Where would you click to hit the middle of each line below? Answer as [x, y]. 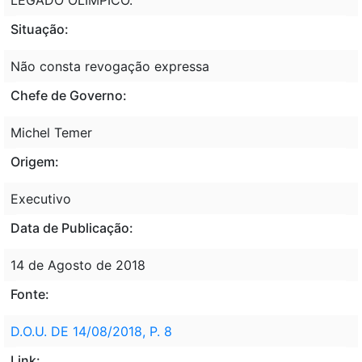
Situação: [40, 29]
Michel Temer [51, 132]
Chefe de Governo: [69, 95]
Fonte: [30, 294]
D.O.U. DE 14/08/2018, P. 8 [91, 331]
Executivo [41, 198]
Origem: [35, 161]
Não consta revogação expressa [110, 66]
